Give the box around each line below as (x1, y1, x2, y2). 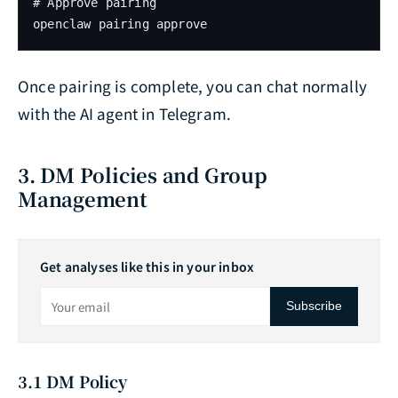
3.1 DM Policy (18, 369, 127, 393)
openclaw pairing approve (33, 16, 208, 31)
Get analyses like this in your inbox (40, 257, 255, 275)
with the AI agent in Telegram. (18, 101, 232, 124)
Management (18, 184, 147, 212)
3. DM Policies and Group (18, 160, 267, 188)
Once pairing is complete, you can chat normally (18, 74, 367, 97)
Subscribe (286, 299, 342, 314)
